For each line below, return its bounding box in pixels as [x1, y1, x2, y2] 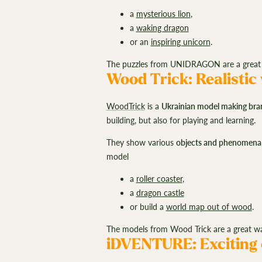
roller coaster [136, 174, 182, 184]
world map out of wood [166, 202, 252, 212]
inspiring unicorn [150, 36, 211, 47]
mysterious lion [136, 8, 191, 19]
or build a [129, 202, 166, 212]
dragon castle [136, 188, 184, 198]
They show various [106, 137, 176, 148]
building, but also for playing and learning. [106, 115, 258, 126]
